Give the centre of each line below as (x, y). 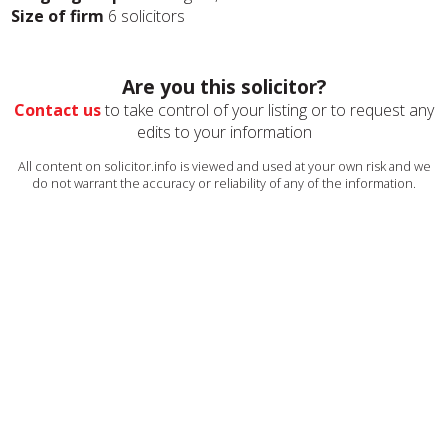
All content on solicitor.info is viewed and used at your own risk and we (224, 166)
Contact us (57, 110)
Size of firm (58, 16)
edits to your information (224, 132)
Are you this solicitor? (224, 86)
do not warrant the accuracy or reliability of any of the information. (224, 183)
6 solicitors (145, 16)
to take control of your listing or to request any (267, 110)
